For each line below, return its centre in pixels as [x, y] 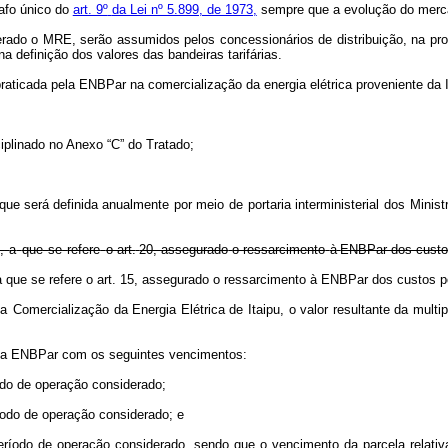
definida [75, 204]
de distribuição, [362, 39]
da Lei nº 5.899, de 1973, [184, 9]
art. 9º [90, 9]
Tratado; [170, 144]
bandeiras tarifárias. [224, 54]
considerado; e [142, 414]
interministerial [337, 204]
